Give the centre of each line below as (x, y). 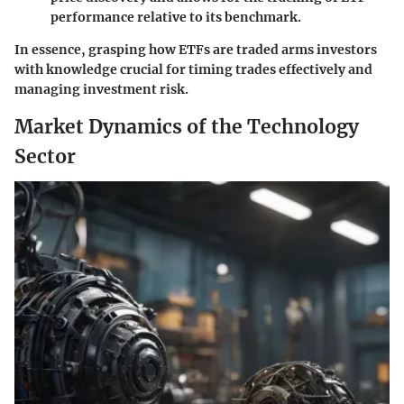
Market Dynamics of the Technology (187, 127)
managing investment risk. (101, 90)
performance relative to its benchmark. (176, 18)
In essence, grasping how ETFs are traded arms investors (196, 50)
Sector (45, 157)
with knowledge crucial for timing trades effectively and (193, 70)
